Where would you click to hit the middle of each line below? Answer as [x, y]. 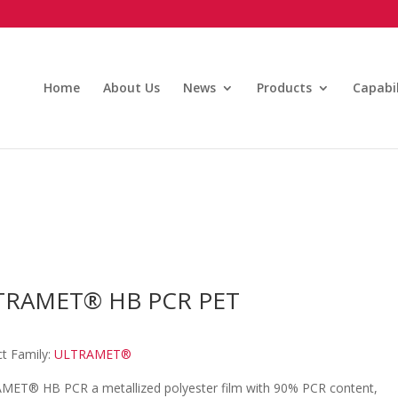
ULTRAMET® [93, 354]
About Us [132, 88]
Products [285, 88]
